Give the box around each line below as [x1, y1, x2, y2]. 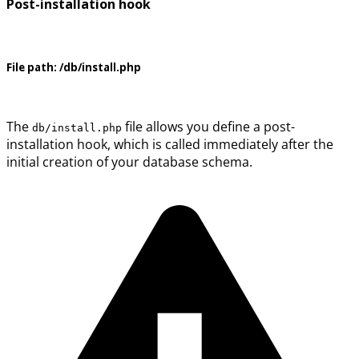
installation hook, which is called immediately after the [6, 135, 333, 154]
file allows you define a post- [122, 118, 295, 136]
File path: [6, 60, 57, 75]
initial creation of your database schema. [6, 153, 252, 171]
